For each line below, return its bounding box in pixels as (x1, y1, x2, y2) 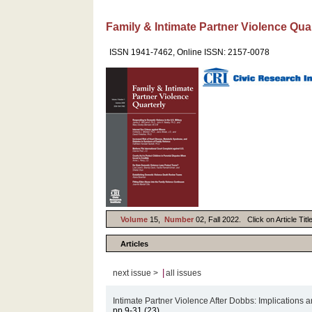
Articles (120, 239, 149, 248)
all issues (166, 268, 202, 278)
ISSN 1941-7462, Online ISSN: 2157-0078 (109, 47, 270, 57)
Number (164, 214, 196, 224)
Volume (120, 214, 148, 224)
